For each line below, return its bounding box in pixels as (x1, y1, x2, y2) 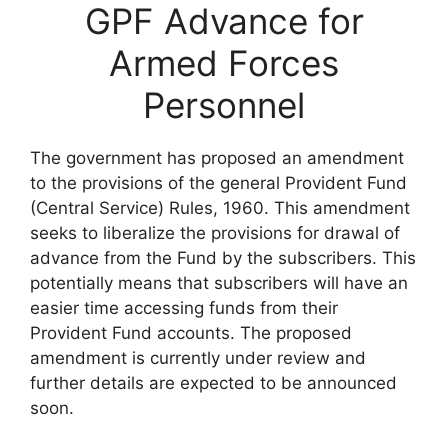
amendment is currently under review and (30, 348, 366, 368)
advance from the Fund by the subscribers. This (30, 248, 416, 268)
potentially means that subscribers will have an (30, 273, 408, 293)
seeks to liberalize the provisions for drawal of (30, 223, 400, 243)
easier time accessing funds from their (30, 298, 338, 318)
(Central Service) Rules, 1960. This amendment (30, 198, 410, 218)
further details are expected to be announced (30, 373, 397, 393)
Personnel (143, 84, 305, 126)
